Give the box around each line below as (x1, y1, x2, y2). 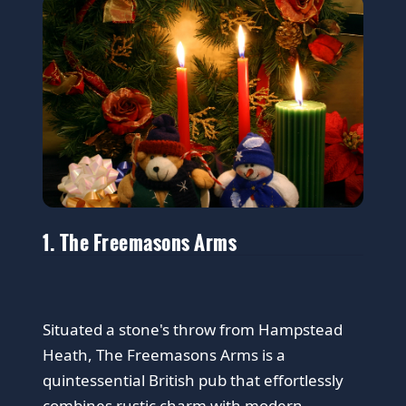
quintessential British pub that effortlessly (43, 370, 344, 391)
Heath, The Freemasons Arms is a (43, 344, 286, 366)
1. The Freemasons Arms (43, 227, 237, 257)
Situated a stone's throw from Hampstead (43, 319, 343, 341)
